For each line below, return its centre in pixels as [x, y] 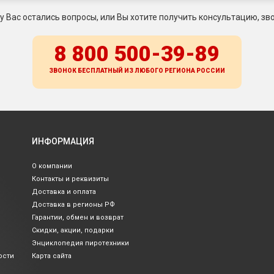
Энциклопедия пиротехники [80, 243]
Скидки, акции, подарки [73, 231]
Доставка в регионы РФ [73, 205]
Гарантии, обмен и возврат [78, 218]
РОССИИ [211, 71]
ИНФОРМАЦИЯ [63, 142]
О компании [52, 166]
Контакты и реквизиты [70, 179]
